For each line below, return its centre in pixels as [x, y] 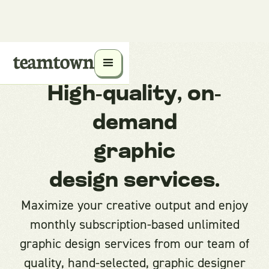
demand [134, 124]
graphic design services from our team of [134, 243]
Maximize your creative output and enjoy [134, 205]
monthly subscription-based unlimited [134, 224]
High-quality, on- [134, 95]
